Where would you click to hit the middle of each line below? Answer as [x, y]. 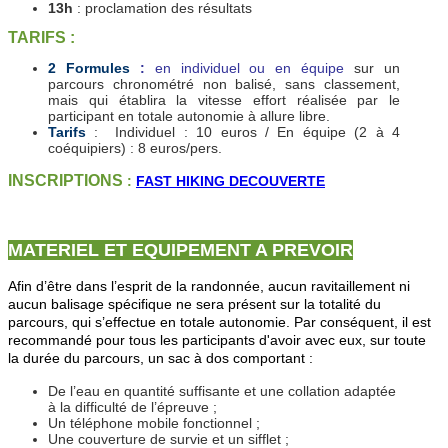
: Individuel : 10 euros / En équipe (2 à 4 [247, 132]
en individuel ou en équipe [254, 68]
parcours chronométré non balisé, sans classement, [224, 84]
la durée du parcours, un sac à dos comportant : [160, 358]
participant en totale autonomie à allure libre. [189, 116]
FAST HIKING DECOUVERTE [230, 181]
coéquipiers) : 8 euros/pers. [135, 148]
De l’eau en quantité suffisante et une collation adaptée [222, 391]
